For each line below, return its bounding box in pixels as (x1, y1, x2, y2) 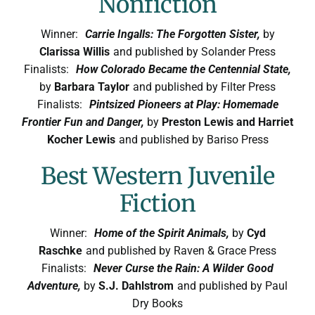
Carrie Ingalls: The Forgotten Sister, (84, 27, 263, 41)
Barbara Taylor (54, 79, 129, 94)
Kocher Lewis (46, 132, 115, 146)
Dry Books (132, 296, 183, 310)
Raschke (39, 243, 82, 257)
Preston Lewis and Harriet (162, 115, 293, 129)
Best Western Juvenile (40, 161, 275, 191)
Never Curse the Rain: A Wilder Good (94, 261, 274, 275)
